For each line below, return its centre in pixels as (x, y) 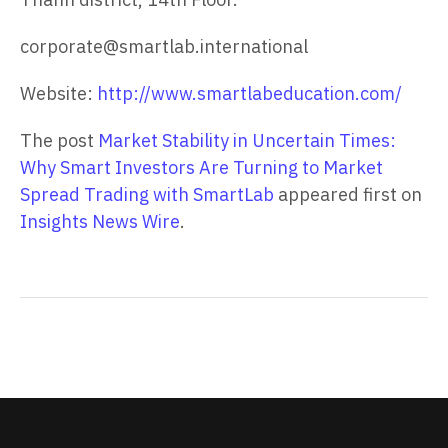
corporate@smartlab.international (164, 47)
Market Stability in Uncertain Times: (247, 141)
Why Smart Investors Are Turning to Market (201, 168)
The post (59, 141)
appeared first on (348, 195)
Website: (58, 94)
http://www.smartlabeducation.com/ (249, 94)
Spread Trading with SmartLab (147, 195)
